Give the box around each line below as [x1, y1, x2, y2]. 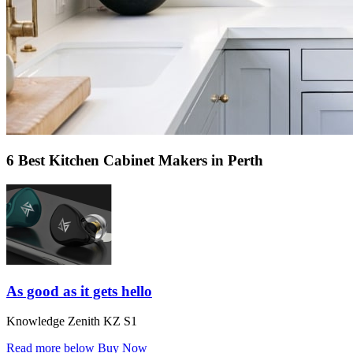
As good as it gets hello [6, 282, 152, 299]
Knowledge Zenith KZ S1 [6, 314, 137, 329]
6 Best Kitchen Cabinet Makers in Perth [6, 152, 263, 169]
